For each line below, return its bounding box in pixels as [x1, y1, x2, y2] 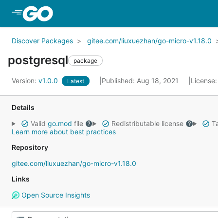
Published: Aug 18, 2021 [102, 76, 181, 85]
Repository [12, 143, 48, 151]
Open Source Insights [19, 191, 90, 199]
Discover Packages [12, 36, 73, 45]
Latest [67, 77, 84, 85]
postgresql [8, 53, 68, 67]
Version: [12, 76, 38, 85]
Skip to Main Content [54, 8, 133, 18]
